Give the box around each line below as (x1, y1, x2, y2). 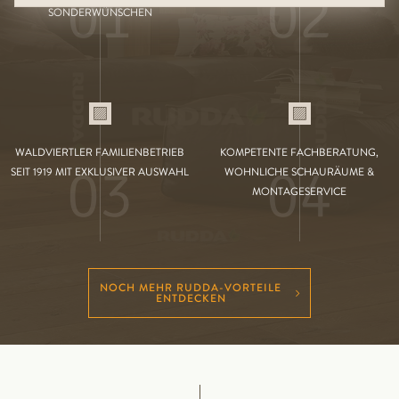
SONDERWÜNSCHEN (47, 4, 152, 21)
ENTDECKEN (155, 289, 226, 306)
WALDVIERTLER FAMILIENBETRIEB (15, 143, 184, 160)
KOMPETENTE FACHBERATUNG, (220, 143, 379, 160)
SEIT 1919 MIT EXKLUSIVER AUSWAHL (11, 163, 189, 180)
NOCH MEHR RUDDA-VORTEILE (100, 279, 281, 296)
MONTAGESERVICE (252, 183, 346, 199)
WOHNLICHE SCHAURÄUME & (224, 163, 374, 180)
